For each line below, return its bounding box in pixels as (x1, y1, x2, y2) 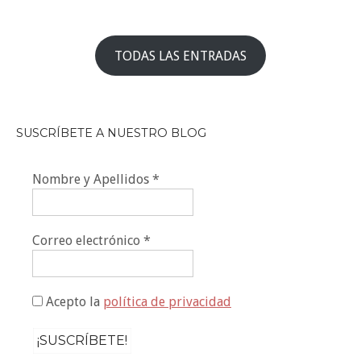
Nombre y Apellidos (32, 171, 152, 187)
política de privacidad (103, 293, 231, 309)
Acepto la (43, 293, 103, 309)
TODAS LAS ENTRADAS (114, 48, 247, 64)
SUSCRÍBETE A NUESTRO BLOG (16, 126, 206, 141)
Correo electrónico (32, 232, 143, 248)
